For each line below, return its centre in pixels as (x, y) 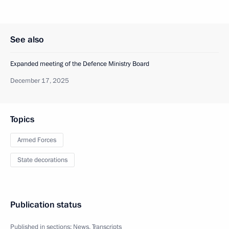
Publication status (46, 205)
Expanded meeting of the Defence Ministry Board (80, 64)
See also (27, 40)
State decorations (42, 160)
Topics (22, 119)
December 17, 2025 (40, 81)
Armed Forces (37, 140)
